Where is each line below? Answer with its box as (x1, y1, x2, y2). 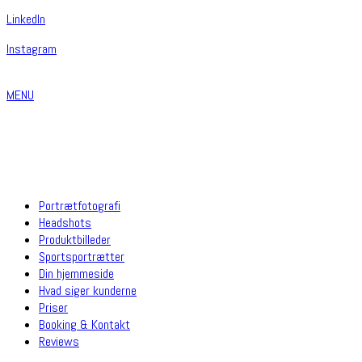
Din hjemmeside (39, 264, 114, 282)
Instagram (6, 40, 57, 57)
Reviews (39, 332, 79, 350)
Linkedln (6, 10, 45, 27)
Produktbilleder (39, 230, 111, 248)
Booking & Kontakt (39, 315, 130, 333)
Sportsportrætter (39, 247, 124, 265)
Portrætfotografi (39, 196, 120, 214)
